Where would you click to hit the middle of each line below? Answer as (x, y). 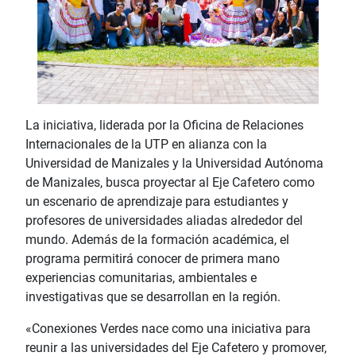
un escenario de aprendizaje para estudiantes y (157, 201)
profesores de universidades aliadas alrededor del (164, 220)
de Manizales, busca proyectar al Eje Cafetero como (170, 182)
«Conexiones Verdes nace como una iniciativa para (168, 328)
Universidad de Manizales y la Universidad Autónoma (174, 163)
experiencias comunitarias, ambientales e (141, 277)
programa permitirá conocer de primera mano (153, 258)
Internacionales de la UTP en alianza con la (146, 144)
